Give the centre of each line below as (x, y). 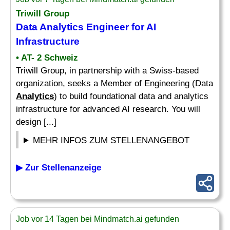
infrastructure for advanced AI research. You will (108, 109)
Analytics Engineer (84, 27)
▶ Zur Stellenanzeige (59, 168)
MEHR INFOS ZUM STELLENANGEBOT (111, 140)
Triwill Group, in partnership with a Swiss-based (107, 71)
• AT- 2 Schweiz (47, 58)
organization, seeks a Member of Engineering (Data (114, 83)
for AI (142, 27)
